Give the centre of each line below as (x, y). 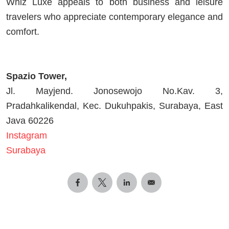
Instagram (27, 136)
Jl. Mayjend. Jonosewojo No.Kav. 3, (114, 91)
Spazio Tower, (38, 76)
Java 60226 (30, 121)
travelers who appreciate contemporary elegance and (114, 17)
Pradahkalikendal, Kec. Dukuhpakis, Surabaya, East (114, 106)
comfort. (23, 32)
